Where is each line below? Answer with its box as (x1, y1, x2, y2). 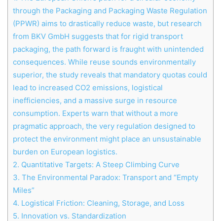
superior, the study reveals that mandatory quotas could (13, 70, 207, 79)
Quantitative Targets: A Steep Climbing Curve (19, 159, 180, 169)
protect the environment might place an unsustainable (13, 134, 201, 144)
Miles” (13, 185, 35, 195)
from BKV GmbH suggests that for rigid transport (13, 31, 183, 41)
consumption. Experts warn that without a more (13, 108, 178, 118)
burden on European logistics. (13, 147, 117, 156)
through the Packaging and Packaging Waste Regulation (13, 5, 207, 15)
